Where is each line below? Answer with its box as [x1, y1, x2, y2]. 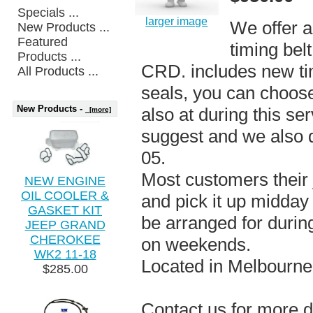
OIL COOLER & [21, 188, 109, 203]
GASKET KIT [28, 203, 102, 217]
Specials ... [17, 5, 80, 20]
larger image [145, 15, 208, 28]
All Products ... [17, 64, 99, 78]
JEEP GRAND [24, 217, 105, 232]
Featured [17, 34, 68, 49]
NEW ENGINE [24, 173, 105, 188]
